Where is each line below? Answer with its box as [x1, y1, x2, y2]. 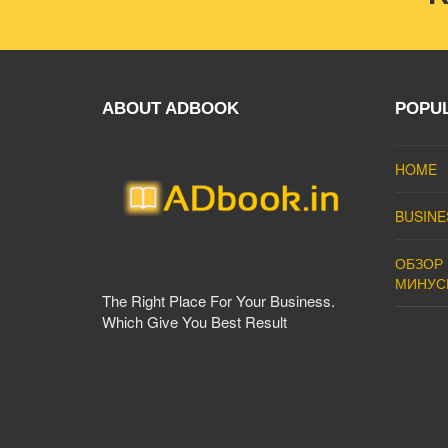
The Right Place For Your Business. [102, 289, 335, 311]
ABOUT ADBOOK [102, 98, 239, 118]
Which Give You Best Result [102, 310, 287, 332]
